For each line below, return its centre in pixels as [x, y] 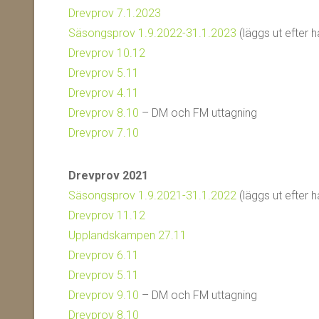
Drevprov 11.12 [107, 215]
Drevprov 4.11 [104, 93]
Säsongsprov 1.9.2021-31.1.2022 [152, 195]
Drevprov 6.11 [104, 255]
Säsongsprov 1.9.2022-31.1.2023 [152, 33]
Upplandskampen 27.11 [127, 235]
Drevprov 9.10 [104, 295]
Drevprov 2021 [108, 176]
